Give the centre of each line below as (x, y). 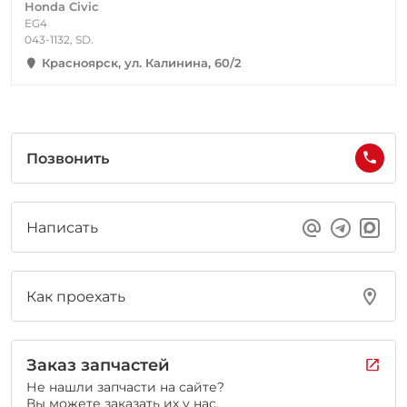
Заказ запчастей (98, 365)
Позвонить (68, 158)
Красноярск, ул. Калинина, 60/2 (142, 63)
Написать (62, 227)
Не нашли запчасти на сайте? (125, 387)
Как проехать (76, 296)
